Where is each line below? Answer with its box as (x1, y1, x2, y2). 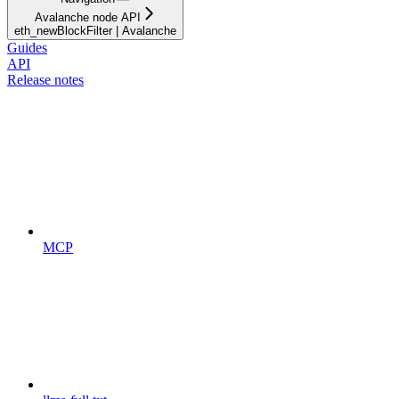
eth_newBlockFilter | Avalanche (14, 23, 176, 37)
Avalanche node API (34, 10, 141, 24)
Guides (7, 39, 47, 55)
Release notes (7, 71, 84, 87)
